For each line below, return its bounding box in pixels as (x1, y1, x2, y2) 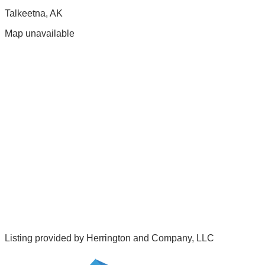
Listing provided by (5, 233, 86, 244)
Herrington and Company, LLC (86, 233, 214, 244)
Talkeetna (5, 8, 46, 19)
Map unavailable (5, 28, 75, 39)
